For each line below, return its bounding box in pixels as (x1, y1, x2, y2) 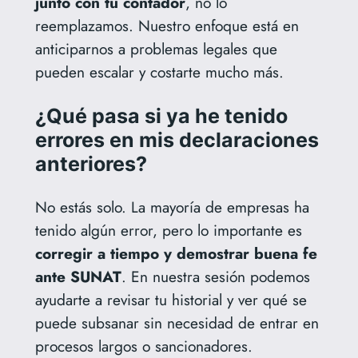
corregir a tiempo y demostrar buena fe (34, 241, 317, 265)
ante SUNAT (34, 265, 121, 288)
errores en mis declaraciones (34, 127, 319, 152)
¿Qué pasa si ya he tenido (34, 103, 288, 128)
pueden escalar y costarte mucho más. (34, 60, 284, 83)
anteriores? (34, 151, 147, 176)
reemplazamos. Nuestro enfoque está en (34, 14, 299, 37)
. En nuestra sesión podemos (121, 265, 310, 288)
